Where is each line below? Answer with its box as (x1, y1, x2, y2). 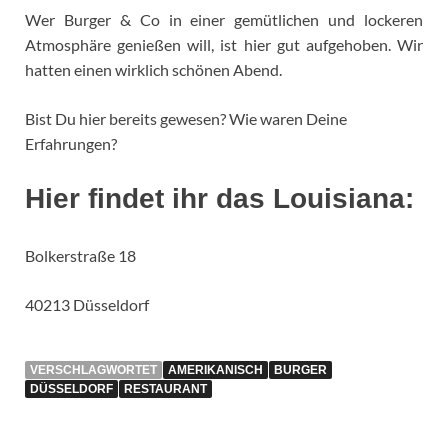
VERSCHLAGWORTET (30, 362, 157, 377)
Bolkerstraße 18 (25, 245, 136, 265)
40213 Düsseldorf (25, 294, 149, 314)
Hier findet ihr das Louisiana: (25, 183, 414, 215)
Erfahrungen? (25, 134, 117, 154)
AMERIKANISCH (168, 362, 263, 377)
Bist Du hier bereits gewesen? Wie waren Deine (25, 109, 347, 129)
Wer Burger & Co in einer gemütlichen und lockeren (25, 10, 423, 30)
